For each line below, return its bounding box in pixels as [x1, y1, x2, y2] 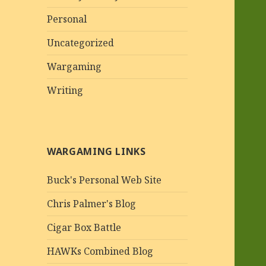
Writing [47, 84, 84, 97]
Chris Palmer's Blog [47, 197, 137, 211]
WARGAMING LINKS [47, 145, 146, 159]
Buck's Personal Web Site [47, 173, 162, 187]
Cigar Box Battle [47, 221, 122, 235]
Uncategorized [47, 36, 115, 50]
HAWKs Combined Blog [47, 245, 154, 258]
